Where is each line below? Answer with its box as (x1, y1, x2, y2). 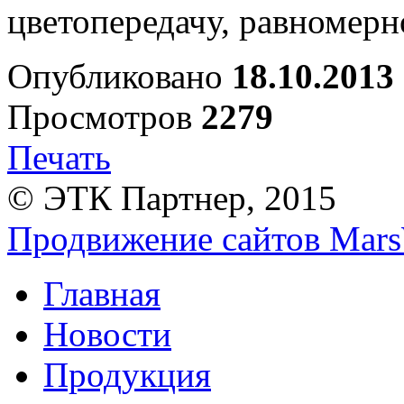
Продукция (43, 355, 211, 395)
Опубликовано (7, 57, 232, 96)
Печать (7, 138, 111, 178)
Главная (43, 274, 161, 314)
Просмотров (7, 97, 201, 137)
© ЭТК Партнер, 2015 (7, 179, 336, 218)
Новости (43, 315, 171, 354)
